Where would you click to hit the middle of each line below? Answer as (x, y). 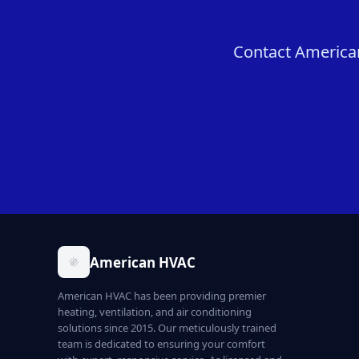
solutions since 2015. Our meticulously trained (167, 328)
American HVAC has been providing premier (162, 296)
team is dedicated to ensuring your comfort (161, 344)
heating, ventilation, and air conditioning (155, 312)
